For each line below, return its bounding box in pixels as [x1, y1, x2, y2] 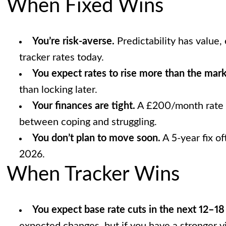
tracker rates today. [19, 52, 104, 63]
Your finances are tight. [32, 101, 135, 111]
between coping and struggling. [19, 117, 157, 128]
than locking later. [19, 85, 97, 95]
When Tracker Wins [6, 164, 180, 185]
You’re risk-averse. [32, 36, 115, 47]
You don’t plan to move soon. [32, 133, 160, 144]
